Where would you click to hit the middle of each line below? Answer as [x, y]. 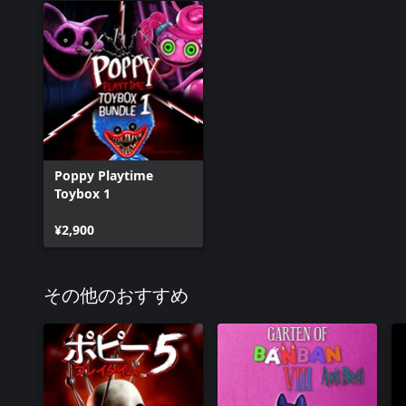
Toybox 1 [82, 193]
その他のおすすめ [116, 296]
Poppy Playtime [104, 175]
